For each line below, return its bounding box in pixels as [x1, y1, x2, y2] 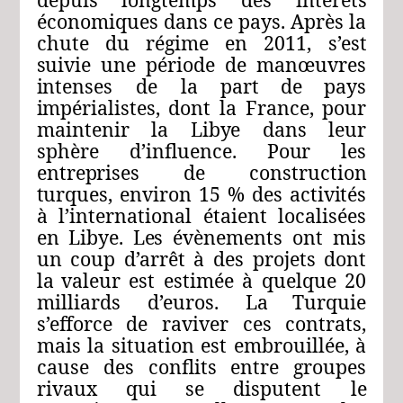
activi [289, 181, 341, 208]
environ [120, 181, 192, 208]
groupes [293, 354, 367, 381]
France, [245, 94, 314, 121]
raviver [162, 310, 229, 337]
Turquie [292, 289, 367, 316]
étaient [203, 202, 267, 229]
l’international [58, 202, 193, 229]
